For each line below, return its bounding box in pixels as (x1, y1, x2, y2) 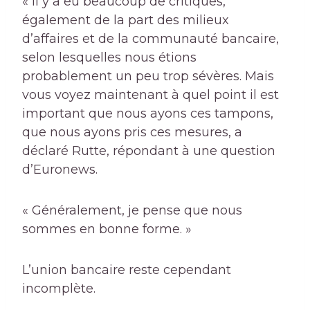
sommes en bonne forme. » (22, 221, 192, 237)
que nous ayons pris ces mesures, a (22, 125, 242, 140)
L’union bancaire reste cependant (22, 262, 231, 278)
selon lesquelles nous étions (22, 50, 197, 66)
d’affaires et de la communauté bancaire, (22, 31, 279, 47)
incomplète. (22, 281, 95, 297)
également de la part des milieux (22, 12, 229, 28)
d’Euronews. (22, 162, 98, 178)
